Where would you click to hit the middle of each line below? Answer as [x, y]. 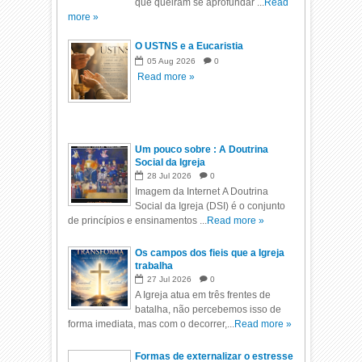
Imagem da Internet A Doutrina [202, 192]
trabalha [154, 266]
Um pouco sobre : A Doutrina [202, 149]
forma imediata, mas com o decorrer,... [152, 324]
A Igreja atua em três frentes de [203, 295]
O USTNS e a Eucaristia [189, 46]
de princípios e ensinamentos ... [138, 221]
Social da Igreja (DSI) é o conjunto [210, 206]
